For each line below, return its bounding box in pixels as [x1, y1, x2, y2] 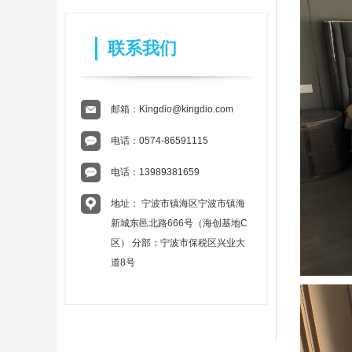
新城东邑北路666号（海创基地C [111, 218, 247, 229]
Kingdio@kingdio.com [139, 104, 233, 115]
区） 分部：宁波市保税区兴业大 [111, 237, 245, 248]
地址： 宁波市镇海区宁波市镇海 [111, 198, 245, 209]
